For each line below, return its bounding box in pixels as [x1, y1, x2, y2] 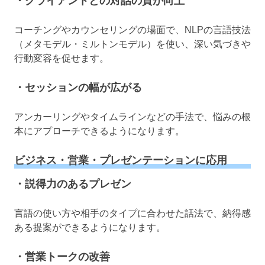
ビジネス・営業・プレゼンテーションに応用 [14, 154, 227, 166]
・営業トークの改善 [14, 251, 110, 263]
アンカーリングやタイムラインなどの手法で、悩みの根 [14, 111, 251, 122]
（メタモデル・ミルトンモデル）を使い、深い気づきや [14, 38, 251, 49]
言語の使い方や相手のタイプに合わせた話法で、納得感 [14, 208, 251, 219]
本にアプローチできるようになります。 [14, 125, 185, 136]
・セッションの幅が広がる [14, 81, 142, 93]
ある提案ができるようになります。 [14, 222, 166, 233]
